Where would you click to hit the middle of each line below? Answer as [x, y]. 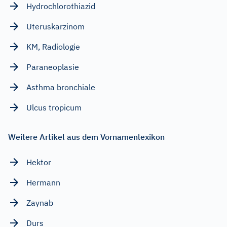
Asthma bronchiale [61, 87]
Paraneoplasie [53, 67]
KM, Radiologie [53, 46]
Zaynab [40, 202]
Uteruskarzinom [55, 26]
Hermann [43, 182]
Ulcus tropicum [54, 107]
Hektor [39, 162]
